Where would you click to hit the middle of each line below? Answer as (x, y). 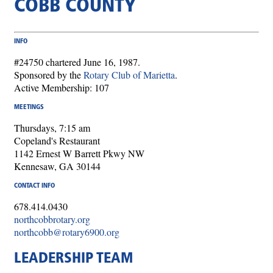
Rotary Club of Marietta (129, 74)
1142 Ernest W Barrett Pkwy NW (79, 153)
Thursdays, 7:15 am (52, 127)
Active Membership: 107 (62, 87)
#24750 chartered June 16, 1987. (77, 62)
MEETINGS (29, 107)
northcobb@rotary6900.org (67, 232)
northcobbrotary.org (52, 219)
